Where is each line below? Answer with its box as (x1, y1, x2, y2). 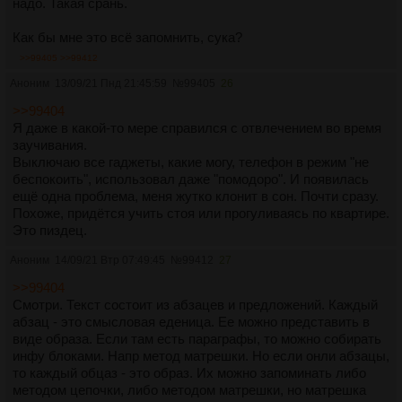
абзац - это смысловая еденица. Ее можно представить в (13, 313, 370, 329)
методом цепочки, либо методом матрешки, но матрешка (13, 381, 366, 398)
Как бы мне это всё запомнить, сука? (13, 29, 242, 45)
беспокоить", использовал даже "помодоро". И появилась (13, 170, 369, 187)
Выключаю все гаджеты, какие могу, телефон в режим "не (13, 153, 369, 170)
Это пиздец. (13, 222, 87, 238)
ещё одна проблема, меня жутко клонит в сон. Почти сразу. (13, 188, 379, 204)
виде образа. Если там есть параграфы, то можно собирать (13, 330, 381, 346)
